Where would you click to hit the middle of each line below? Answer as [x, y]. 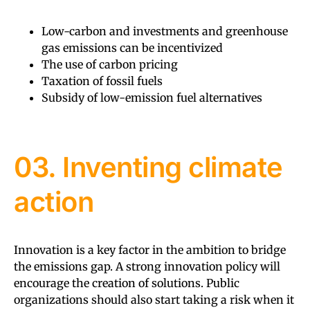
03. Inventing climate [148, 167]
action [54, 201]
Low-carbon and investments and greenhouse [165, 31]
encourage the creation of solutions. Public [127, 283]
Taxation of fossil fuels [102, 81]
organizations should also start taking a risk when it [154, 299]
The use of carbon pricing [110, 64]
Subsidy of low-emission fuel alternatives [152, 97]
